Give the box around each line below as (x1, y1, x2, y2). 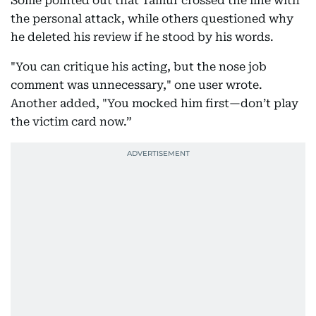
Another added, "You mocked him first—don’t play (11, 97, 298, 111)
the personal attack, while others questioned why (11, 12, 293, 26)
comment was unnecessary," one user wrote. (11, 78, 262, 92)
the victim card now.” (11, 115, 132, 129)
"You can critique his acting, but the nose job (11, 60, 267, 74)
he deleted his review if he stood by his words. (11, 30, 274, 44)
